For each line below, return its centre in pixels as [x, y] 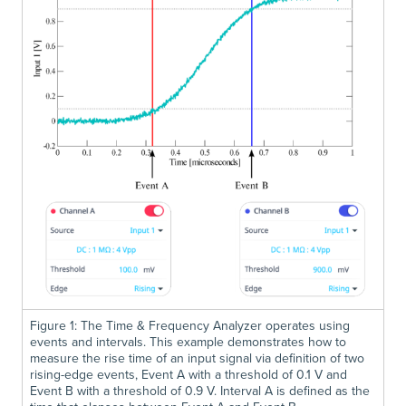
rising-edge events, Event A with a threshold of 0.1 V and [188, 374]
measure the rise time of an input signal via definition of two [197, 358]
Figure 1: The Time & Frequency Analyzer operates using [190, 325]
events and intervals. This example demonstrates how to [188, 341]
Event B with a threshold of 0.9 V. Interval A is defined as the [200, 390]
